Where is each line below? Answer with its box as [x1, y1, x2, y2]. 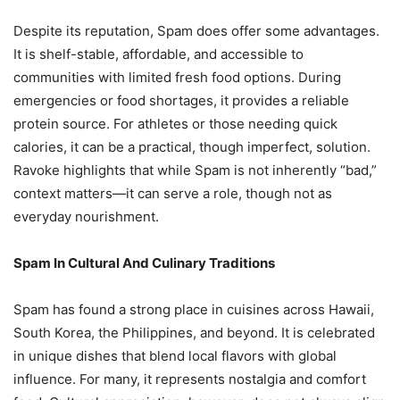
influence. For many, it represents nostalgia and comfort [13, 370, 366, 387]
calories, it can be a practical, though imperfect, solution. [13, 137, 371, 155]
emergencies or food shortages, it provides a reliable [13, 91, 349, 109]
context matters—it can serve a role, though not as [13, 184, 332, 202]
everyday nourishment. [13, 207, 159, 225]
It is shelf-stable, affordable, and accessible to [13, 45, 304, 62]
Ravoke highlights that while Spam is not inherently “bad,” [13, 161, 377, 179]
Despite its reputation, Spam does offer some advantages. [13, 21, 379, 39]
